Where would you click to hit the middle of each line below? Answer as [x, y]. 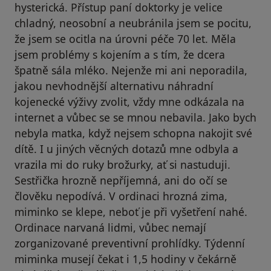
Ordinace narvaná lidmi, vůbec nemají [110, 228]
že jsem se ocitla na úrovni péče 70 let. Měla [125, 39]
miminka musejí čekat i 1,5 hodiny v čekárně [126, 259]
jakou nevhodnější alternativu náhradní [114, 86]
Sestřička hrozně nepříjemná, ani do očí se [121, 181]
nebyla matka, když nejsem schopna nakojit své [133, 133]
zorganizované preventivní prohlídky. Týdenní [130, 243]
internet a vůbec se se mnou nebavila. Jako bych [135, 118]
